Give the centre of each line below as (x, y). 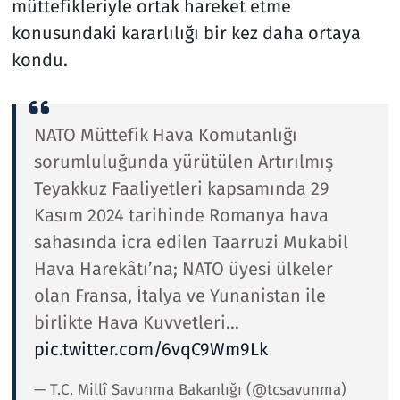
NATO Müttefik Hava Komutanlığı (165, 135)
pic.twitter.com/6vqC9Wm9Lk (150, 350)
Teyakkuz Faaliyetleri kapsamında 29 (181, 189)
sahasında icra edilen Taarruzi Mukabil (191, 242)
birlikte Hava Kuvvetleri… (136, 323)
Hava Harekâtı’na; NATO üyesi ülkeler (183, 269)
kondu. (39, 60)
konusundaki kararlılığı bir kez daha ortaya (186, 33)
